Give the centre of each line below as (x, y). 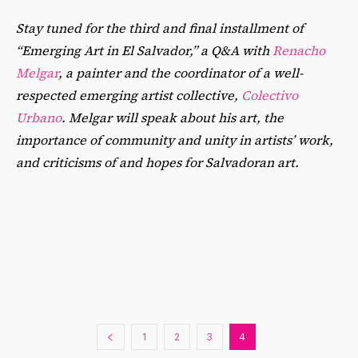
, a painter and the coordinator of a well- (181, 72)
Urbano (39, 117)
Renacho (299, 50)
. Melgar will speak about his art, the (173, 117)
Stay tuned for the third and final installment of (160, 28)
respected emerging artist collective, (129, 95)
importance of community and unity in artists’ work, (175, 139)
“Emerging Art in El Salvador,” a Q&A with (144, 50)
